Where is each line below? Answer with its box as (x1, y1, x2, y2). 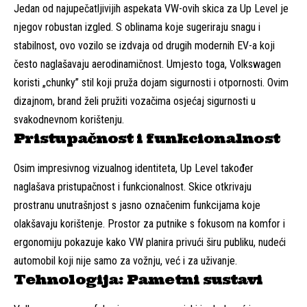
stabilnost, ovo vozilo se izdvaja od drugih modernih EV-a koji (14, 38, 275, 52)
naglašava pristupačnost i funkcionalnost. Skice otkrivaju (14, 180, 251, 194)
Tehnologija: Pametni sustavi (14, 271, 263, 288)
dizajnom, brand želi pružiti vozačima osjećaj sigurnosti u (14, 94, 256, 108)
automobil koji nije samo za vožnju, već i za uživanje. (14, 254, 237, 268)
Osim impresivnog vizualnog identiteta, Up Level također (14, 162, 254, 175)
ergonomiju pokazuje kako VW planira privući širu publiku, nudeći (14, 236, 286, 249)
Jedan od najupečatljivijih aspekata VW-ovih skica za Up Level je (14, 1, 288, 15)
